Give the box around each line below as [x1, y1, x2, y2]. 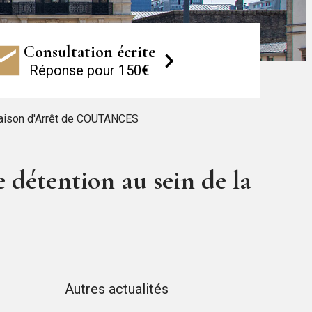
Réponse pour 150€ [29, 62, 150, 79]
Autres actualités [64, 280, 169, 297]
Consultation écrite [24, 42, 156, 62]
